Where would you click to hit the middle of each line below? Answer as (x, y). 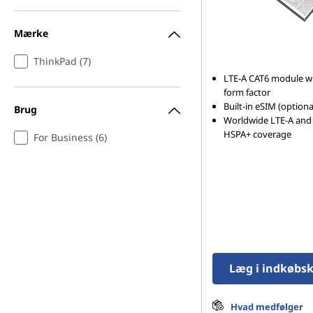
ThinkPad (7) (62, 61)
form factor (247, 92)
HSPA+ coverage (257, 134)
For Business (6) (70, 137)
